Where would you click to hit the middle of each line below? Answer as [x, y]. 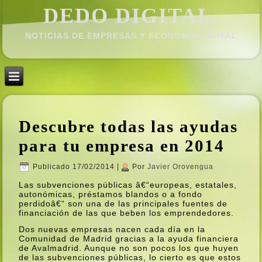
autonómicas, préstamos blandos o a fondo [111, 194]
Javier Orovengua [181, 167]
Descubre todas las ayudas [129, 126]
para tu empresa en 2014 [122, 145]
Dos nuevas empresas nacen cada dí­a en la [112, 229]
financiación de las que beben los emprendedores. [127, 213]
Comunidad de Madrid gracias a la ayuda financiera [129, 238]
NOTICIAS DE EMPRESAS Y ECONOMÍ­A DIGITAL [131, 35]
